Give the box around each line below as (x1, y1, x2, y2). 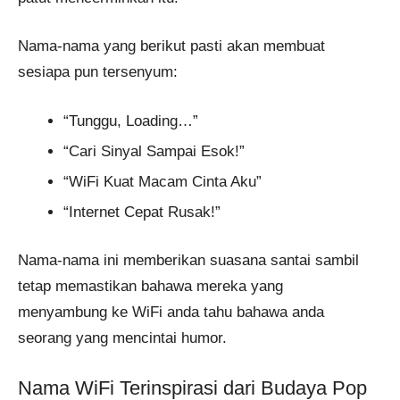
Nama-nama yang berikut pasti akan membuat (18, 37, 325, 55)
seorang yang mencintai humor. (18, 329, 227, 347)
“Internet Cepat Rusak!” (63, 203, 221, 221)
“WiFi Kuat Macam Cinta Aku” (63, 172, 262, 190)
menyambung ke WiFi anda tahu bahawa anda (18, 304, 324, 321)
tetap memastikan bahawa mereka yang (18, 278, 283, 296)
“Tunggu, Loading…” (63, 112, 198, 129)
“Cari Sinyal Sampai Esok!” (63, 142, 245, 160)
